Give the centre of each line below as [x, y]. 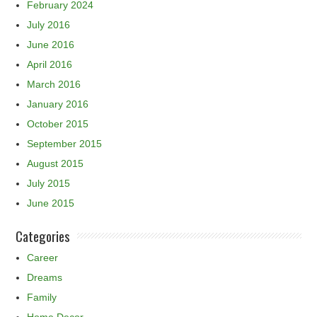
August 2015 [56, 163]
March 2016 [54, 84]
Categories [43, 235]
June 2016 [51, 44]
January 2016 [58, 104]
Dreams [45, 277]
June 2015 [51, 203]
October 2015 [58, 123]
